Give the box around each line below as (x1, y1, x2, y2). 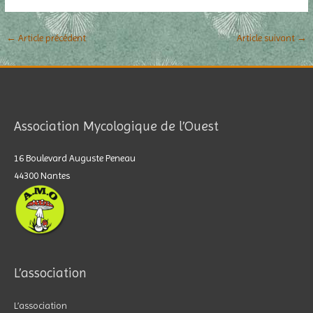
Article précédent (16, 31, 87, 43)
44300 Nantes (14, 170, 70, 182)
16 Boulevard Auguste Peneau (14, 152, 136, 164)
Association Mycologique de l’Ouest (14, 117, 219, 134)
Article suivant (236, 31, 297, 43)
